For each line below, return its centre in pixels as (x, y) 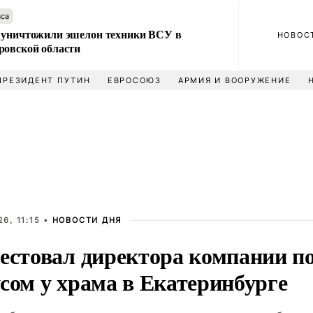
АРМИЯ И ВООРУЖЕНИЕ (234, 80)
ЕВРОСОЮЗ (134, 80)
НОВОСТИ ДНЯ (87, 220)
